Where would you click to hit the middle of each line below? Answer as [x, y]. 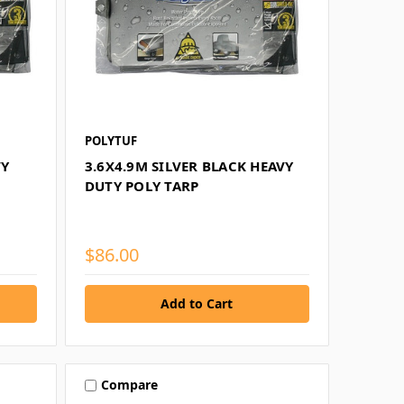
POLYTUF [110, 140]
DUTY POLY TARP [142, 185]
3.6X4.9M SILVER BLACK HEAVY [189, 165]
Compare [129, 385]
